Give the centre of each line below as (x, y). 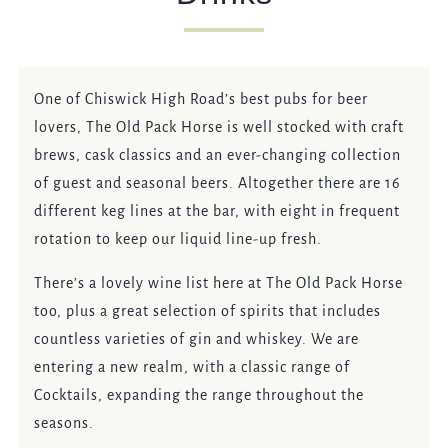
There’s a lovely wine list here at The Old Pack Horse (219, 282)
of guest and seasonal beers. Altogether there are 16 (218, 182)
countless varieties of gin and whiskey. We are (197, 338)
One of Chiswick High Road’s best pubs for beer (201, 98)
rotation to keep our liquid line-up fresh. (178, 238)
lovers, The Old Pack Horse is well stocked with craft (219, 126)
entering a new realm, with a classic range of (192, 366)
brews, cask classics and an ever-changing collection (218, 154)
